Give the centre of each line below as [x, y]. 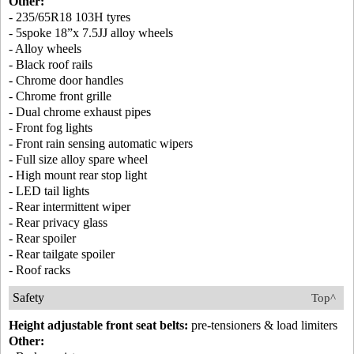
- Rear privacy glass [58, 222]
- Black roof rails [51, 64]
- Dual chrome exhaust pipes [80, 112]
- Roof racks [40, 270]
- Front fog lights [51, 128]
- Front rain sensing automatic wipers [101, 143]
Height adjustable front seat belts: [98, 325]
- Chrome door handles [66, 80]
